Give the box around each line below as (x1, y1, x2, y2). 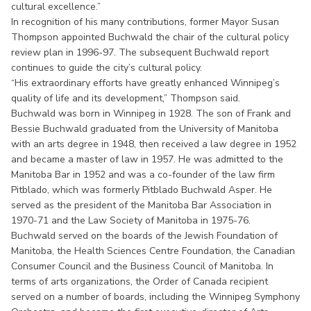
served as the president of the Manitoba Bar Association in (11, 198, 271, 212)
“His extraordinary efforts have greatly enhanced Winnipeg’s (11, 76, 280, 90)
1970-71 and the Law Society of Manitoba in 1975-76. (11, 213, 251, 227)
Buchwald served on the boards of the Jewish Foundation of (11, 228, 278, 242)
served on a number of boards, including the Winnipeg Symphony (11, 289, 300, 303)
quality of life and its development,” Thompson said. (11, 91, 240, 105)
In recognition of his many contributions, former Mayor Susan (11, 15, 279, 28)
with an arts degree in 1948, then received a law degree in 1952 (11, 137, 296, 151)
